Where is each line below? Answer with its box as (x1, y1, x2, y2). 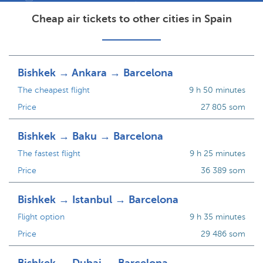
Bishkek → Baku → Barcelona (18, 130, 163, 142)
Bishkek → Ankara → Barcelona (18, 67, 173, 79)
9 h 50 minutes (188, 86, 245, 95)
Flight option (18, 213, 65, 221)
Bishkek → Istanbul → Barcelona (18, 194, 178, 205)
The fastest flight (18, 149, 80, 158)
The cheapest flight (18, 86, 90, 95)
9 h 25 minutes (189, 149, 245, 158)
